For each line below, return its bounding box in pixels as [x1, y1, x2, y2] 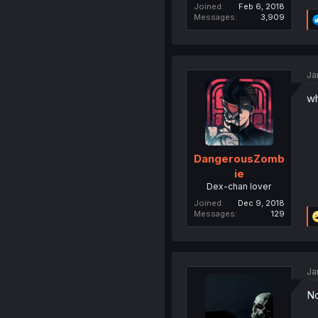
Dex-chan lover [207, 180, 272, 192]
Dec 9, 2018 [237, 197, 285, 208]
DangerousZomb [193, 151, 285, 165]
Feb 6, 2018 [238, 1, 285, 12]
